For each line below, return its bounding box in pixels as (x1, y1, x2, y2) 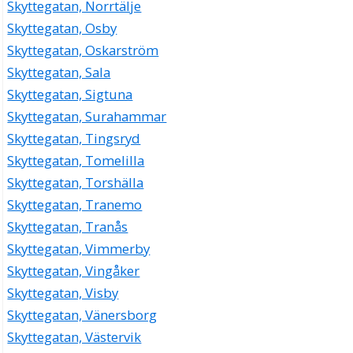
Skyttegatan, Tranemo (7, 195, 143, 214)
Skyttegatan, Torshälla (7, 173, 144, 192)
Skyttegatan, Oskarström (7, 41, 159, 60)
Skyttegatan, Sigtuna (7, 85, 133, 104)
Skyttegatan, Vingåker (7, 262, 140, 281)
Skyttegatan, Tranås (7, 217, 128, 236)
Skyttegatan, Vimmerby (7, 240, 150, 258)
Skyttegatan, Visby (7, 284, 119, 303)
